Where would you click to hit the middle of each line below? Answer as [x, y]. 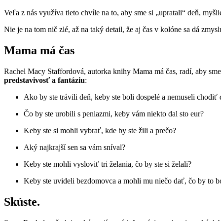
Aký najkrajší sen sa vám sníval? [74, 147]
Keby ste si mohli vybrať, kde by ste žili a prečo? [100, 131]
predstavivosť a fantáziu [44, 80]
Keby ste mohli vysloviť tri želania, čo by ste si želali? [108, 164]
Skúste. [22, 202]
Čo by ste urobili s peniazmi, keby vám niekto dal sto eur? [114, 114]
